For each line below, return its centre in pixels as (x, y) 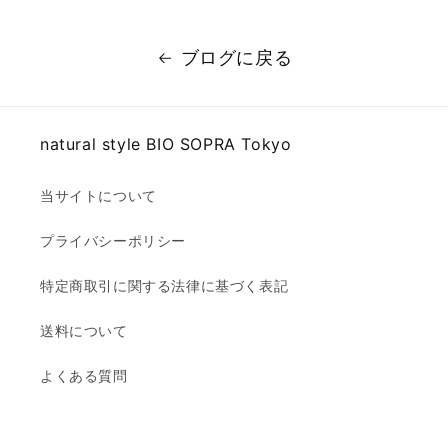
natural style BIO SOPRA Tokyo (166, 144)
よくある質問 (84, 376)
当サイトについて (98, 196)
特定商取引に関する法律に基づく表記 (164, 286)
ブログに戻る (236, 58)
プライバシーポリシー (113, 241)
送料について (84, 331)
